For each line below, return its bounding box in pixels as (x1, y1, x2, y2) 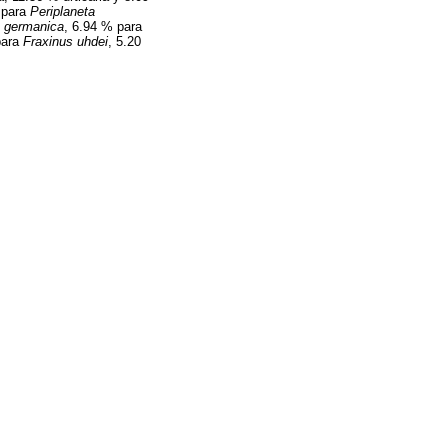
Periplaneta (30, 4, 95, 20)
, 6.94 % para (64, 19, 142, 35)
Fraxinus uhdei (23, 34, 108, 50)
